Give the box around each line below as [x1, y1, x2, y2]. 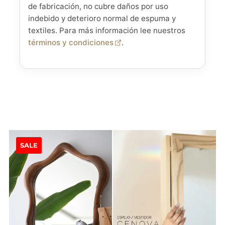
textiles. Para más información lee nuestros [28, 25, 185, 35]
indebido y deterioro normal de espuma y [28, 13, 176, 23]
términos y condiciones [28, 37, 114, 47]
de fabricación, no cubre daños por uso [28, 1, 168, 11]
